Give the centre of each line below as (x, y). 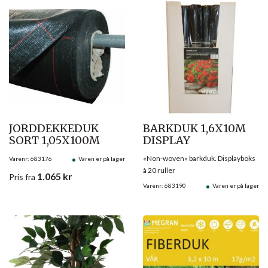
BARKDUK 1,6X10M (194, 128)
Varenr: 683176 (31, 158)
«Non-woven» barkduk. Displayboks (199, 158)
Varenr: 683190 (165, 185)
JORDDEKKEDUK (54, 128)
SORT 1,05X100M (54, 140)
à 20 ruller (159, 170)
